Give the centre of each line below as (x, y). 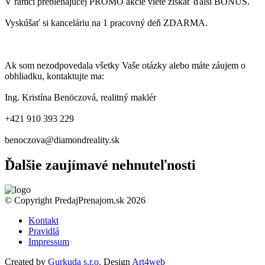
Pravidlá (44, 231)
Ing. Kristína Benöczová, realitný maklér (80, 97)
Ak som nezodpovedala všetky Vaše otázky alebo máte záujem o (125, 65)
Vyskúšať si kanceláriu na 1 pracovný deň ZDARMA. (106, 22)
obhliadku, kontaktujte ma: (54, 76)
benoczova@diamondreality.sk (62, 140)
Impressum (49, 242)
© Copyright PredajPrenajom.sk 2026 (75, 201)
